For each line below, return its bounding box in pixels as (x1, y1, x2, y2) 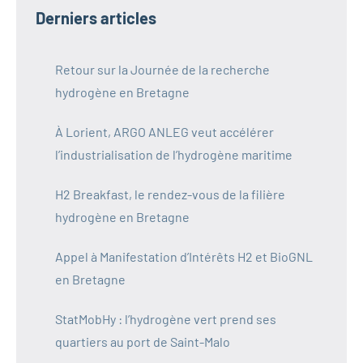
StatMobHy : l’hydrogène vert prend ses (55, 310, 276, 327)
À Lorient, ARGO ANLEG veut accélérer (55, 123, 274, 139)
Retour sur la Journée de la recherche (55, 61, 270, 77)
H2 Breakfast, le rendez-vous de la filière (55, 186, 285, 202)
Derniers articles (36, 7, 156, 28)
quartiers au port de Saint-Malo (55, 333, 230, 349)
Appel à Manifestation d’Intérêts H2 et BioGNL (55, 248, 313, 264)
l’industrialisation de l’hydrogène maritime (55, 146, 293, 162)
